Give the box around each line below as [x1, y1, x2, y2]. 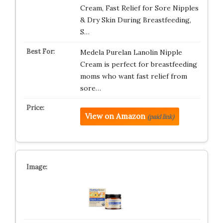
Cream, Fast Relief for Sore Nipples [80, 3, 199, 12]
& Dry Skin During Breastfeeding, [80, 15, 191, 24]
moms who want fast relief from [80, 72, 187, 81]
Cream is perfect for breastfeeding [80, 60, 197, 69]
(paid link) [147, 113, 174, 120]
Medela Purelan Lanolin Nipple [80, 48, 182, 57]
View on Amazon [85, 111, 145, 121]
